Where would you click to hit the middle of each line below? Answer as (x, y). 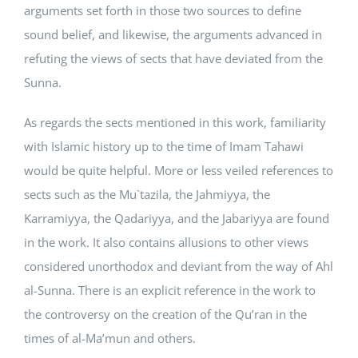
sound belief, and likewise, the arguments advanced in (173, 34)
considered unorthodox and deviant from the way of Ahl (179, 266)
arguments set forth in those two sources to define (163, 10)
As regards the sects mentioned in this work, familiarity (175, 122)
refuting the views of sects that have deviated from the (173, 58)
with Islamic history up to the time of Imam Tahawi (164, 146)
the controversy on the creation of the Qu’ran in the (165, 314)
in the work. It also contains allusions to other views (166, 242)
